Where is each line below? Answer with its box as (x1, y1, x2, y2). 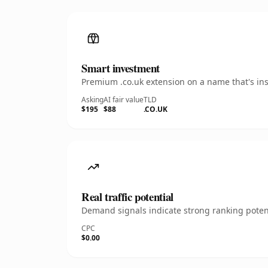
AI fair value (103, 95, 144, 105)
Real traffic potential (81, 188, 173, 205)
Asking (81, 95, 103, 105)
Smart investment (81, 60, 160, 76)
